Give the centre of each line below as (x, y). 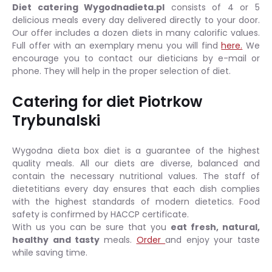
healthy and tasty (58, 240)
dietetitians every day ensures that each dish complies (136, 189)
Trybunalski (56, 120)
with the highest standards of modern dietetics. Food (136, 201)
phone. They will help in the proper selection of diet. (123, 71)
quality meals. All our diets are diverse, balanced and (136, 163)
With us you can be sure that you (91, 227)
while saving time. (50, 252)
